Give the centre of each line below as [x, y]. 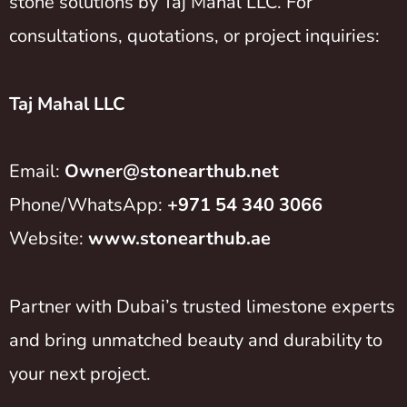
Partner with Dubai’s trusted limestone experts [202, 306]
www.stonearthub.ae [179, 239]
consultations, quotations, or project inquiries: [194, 36]
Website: [49, 239]
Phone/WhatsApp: [88, 205]
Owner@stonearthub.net [172, 172]
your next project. [80, 373]
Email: [37, 172]
